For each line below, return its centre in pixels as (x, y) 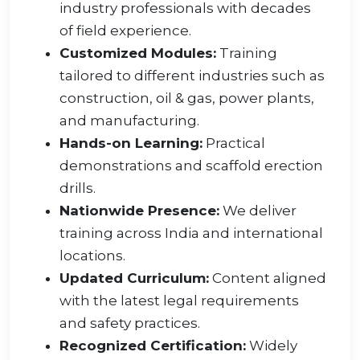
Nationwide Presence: (139, 211)
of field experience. (125, 31)
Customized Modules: (138, 53)
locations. (92, 256)
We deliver (258, 211)
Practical (234, 143)
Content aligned (268, 278)
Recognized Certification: (153, 346)
